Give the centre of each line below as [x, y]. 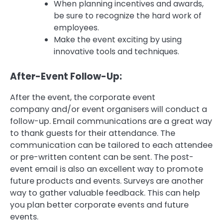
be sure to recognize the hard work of [128, 15]
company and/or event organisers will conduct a [109, 109]
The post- [174, 157]
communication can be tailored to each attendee [111, 145]
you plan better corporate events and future [99, 205]
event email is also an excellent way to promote [107, 169]
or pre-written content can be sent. [81, 157]
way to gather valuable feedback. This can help [105, 193]
